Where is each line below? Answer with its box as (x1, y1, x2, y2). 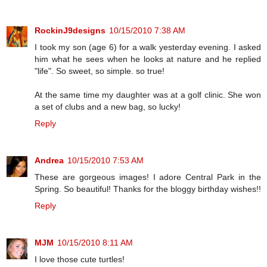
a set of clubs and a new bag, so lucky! (35, 101, 181, 111)
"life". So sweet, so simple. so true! (35, 66, 164, 76)
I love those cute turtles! (35, 254, 125, 264)
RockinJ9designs (35, 25, 105, 35)
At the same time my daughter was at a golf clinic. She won (35, 89, 261, 100)
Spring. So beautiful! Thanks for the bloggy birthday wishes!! (35, 184, 261, 194)
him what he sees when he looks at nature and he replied (35, 54, 261, 64)
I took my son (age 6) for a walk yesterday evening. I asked (35, 42, 261, 52)
